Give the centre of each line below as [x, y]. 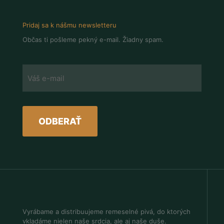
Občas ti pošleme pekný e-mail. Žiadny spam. [93, 39]
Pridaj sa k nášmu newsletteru [69, 25]
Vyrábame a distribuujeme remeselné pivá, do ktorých [106, 211]
